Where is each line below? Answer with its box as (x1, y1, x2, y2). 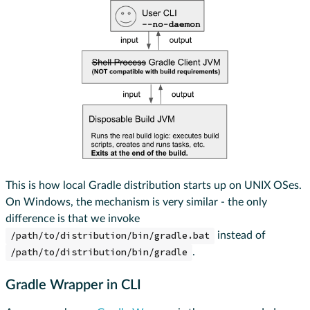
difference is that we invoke (6, 213, 140, 225)
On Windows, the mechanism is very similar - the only (6, 197, 267, 208)
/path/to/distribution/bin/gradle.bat (10, 230, 210, 242)
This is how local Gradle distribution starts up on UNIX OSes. (6, 180, 302, 192)
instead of (214, 230, 266, 241)
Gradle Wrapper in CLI (6, 278, 145, 293)
